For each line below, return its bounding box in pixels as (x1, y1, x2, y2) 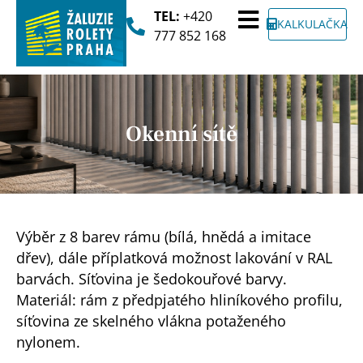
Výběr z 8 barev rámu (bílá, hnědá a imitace (16, 226, 311, 246)
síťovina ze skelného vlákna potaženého (16, 310, 286, 331)
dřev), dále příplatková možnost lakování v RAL (16, 247, 332, 267)
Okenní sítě (126, 119, 237, 148)
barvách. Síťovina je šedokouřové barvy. (16, 268, 287, 288)
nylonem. (16, 331, 80, 352)
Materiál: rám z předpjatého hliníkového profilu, (16, 289, 343, 310)
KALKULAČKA (277, 16, 348, 32)
